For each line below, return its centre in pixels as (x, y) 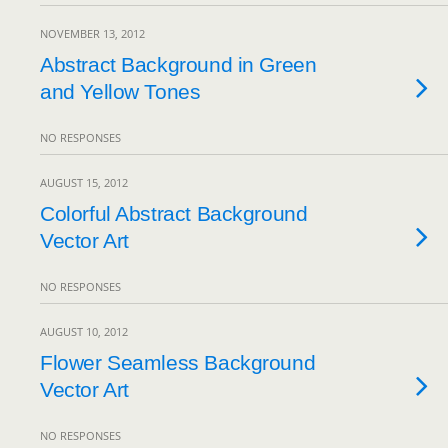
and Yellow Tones (120, 91)
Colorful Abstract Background (174, 213)
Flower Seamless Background (178, 362)
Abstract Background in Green (178, 64)
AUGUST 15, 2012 (84, 182)
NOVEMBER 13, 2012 (92, 33)
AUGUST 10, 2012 (84, 331)
